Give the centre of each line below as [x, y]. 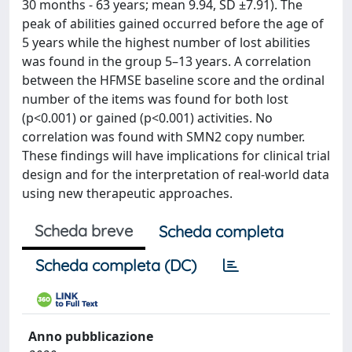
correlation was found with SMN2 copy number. [163, 136]
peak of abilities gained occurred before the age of [173, 23]
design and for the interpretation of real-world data [176, 174]
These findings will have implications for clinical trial [176, 155]
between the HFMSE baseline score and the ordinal [173, 80]
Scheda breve [84, 230]
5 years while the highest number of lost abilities [166, 42]
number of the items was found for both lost [155, 99]
